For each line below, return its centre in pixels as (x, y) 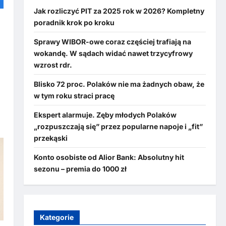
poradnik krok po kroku (74, 22)
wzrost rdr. (53, 65)
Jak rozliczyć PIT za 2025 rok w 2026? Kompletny (119, 11)
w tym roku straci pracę (74, 95)
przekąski (50, 138)
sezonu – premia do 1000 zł (80, 168)
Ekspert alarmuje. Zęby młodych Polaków (105, 115)
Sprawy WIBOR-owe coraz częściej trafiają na (112, 41)
